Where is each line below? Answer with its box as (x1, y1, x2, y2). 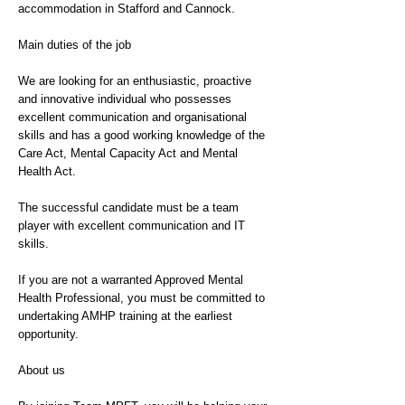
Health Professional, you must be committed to (18, 291, 265, 305)
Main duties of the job (18, 38, 131, 52)
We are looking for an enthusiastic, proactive (18, 74, 251, 88)
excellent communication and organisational (18, 110, 247, 124)
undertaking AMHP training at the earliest (18, 309, 232, 323)
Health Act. (18, 165, 76, 178)
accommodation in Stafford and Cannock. (18, 2, 235, 15)
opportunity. (18, 327, 79, 341)
